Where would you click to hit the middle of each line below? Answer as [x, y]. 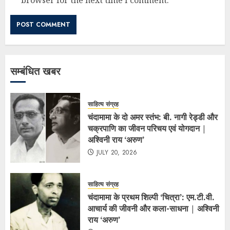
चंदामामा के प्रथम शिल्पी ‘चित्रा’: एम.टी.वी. [151, 197]
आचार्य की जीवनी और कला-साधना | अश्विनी [154, 209]
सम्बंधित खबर [35, 71]
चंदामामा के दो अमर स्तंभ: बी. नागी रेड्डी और [153, 117]
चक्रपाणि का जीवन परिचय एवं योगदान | [147, 129]
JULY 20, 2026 [117, 153]
